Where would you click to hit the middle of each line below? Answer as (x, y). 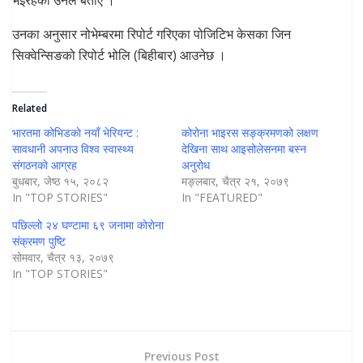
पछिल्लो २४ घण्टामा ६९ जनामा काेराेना (88, 224)
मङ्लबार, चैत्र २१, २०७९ (235, 181)
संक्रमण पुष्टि (39, 241)
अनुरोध (196, 164)
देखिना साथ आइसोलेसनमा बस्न (244, 148)
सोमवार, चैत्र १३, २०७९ (63, 257)
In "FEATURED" (222, 197)
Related (30, 108)
